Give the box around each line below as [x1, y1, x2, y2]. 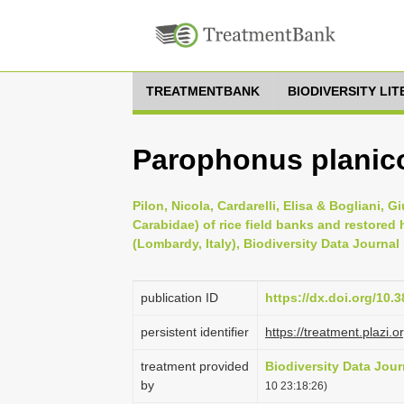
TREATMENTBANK [146, 84, 260, 98]
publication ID [141, 290, 218, 305]
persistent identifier [141, 325, 249, 339]
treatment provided [141, 359, 249, 373]
